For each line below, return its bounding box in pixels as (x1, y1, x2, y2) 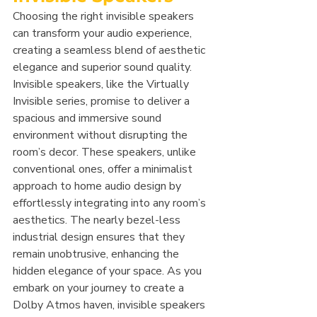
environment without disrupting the (13, 127, 190, 143)
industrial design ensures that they (13, 229, 188, 245)
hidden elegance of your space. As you (13, 263, 204, 279)
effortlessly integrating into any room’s (13, 195, 209, 211)
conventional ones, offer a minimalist (13, 161, 195, 177)
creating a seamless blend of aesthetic (13, 42, 208, 58)
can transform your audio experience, (13, 25, 195, 41)
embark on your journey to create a (13, 280, 187, 296)
